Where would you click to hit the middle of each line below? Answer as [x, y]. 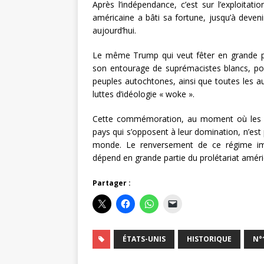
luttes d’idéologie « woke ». [143, 94]
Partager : [112, 183]
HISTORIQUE [209, 239]
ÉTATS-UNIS [144, 239]
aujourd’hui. [114, 31]
